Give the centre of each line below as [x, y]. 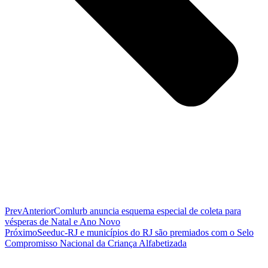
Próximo [21, 232]
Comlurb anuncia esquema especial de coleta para [147, 211]
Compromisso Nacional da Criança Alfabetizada [96, 243]
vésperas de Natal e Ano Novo [63, 221]
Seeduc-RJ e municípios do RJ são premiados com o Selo [145, 232]
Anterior [38, 211]
